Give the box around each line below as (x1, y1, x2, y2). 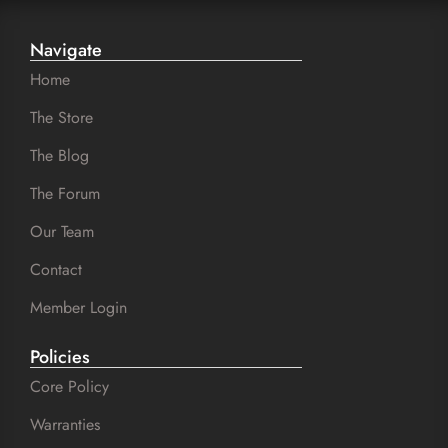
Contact (30, 258, 82, 282)
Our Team (30, 220, 94, 244)
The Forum (30, 182, 100, 206)
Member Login (30, 296, 127, 320)
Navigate (30, 37, 102, 64)
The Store (30, 106, 93, 130)
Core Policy (30, 375, 109, 399)
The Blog (30, 144, 89, 168)
